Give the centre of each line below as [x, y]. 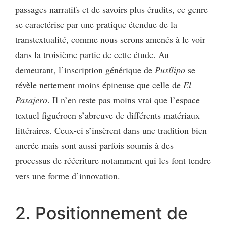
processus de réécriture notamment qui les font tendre [113, 160]
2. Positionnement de [101, 213]
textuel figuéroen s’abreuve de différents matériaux [107, 115]
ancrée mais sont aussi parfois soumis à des [94, 145]
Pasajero [31, 100]
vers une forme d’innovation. [68, 175]
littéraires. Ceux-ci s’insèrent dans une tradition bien [111, 130]
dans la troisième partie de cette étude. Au [92, 54]
